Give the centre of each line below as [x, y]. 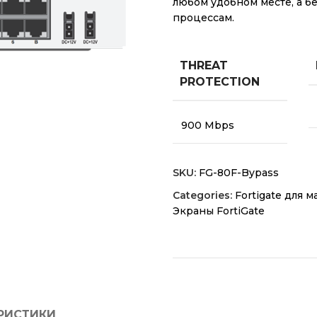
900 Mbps [208, 126]
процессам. [203, 18]
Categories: [202, 195]
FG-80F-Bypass [239, 173]
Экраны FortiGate [219, 211]
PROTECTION [220, 81]
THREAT [204, 65]
